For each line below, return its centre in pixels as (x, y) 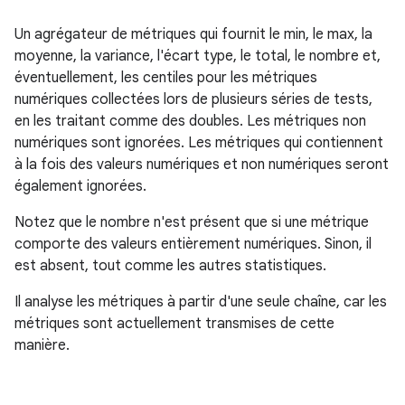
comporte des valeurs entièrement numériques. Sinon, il (193, 244)
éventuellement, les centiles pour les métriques (166, 78)
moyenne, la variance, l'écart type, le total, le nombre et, (198, 56)
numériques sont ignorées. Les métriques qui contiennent (199, 143)
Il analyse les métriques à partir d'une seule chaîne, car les (201, 302)
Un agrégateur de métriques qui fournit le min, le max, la (193, 34)
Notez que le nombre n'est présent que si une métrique (192, 222)
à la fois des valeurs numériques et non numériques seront (202, 165)
